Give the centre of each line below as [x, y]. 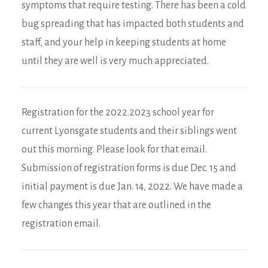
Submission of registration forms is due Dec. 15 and [129, 168]
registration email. [61, 224]
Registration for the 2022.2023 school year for [118, 112]
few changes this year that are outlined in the [116, 205]
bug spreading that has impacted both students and [133, 24]
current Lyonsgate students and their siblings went [129, 131]
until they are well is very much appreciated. [115, 61]
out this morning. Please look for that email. [114, 150]
